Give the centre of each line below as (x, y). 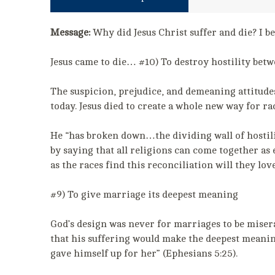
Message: (70, 33)
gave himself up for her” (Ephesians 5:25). (144, 254)
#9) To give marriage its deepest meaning (144, 195)
